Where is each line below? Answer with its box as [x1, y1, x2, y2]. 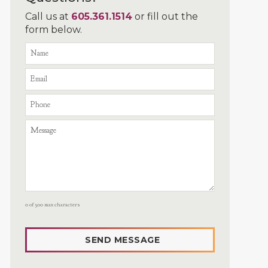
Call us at [25, 10, 72, 22]
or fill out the [132, 10, 199, 22]
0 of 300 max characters [25, 200, 81, 208]
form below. [25, 23, 83, 35]
